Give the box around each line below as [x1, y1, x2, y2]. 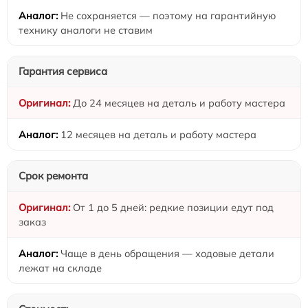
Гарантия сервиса [19, 65, 107, 78]
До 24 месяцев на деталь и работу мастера [73, 96, 285, 110]
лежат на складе [19, 261, 102, 275]
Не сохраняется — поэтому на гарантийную [60, 9, 276, 23]
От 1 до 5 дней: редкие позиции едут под [73, 201, 274, 214]
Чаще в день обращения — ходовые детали [60, 247, 274, 261]
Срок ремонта [19, 169, 88, 183]
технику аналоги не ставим [19, 23, 153, 37]
